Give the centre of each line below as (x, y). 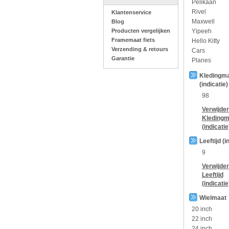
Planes (201, 60)
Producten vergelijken (141, 31)
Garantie (123, 58)
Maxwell (203, 21)
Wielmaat (213, 198)
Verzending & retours (140, 49)
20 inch (202, 209)
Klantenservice (131, 12)
